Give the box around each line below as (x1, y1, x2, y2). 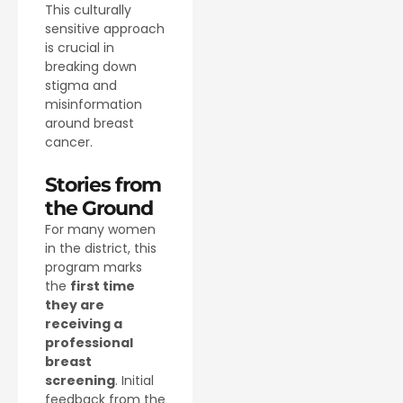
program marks (45, 258, 142, 277)
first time (70, 277, 135, 296)
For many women (45, 220, 156, 239)
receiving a (45, 315, 122, 334)
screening (45, 372, 115, 390)
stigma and (45, 76, 117, 94)
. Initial (115, 372, 154, 390)
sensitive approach (45, 19, 165, 38)
